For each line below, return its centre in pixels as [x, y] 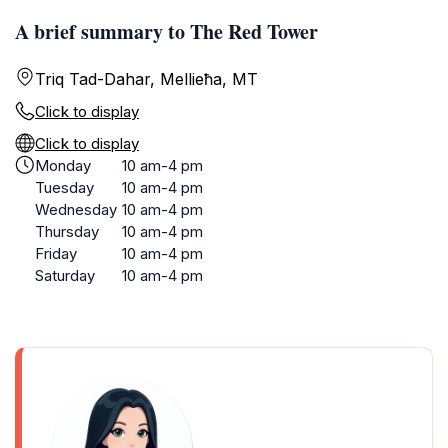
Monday [63, 165]
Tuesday [64, 187]
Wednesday [76, 209]
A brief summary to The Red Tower [166, 31]
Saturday [65, 275]
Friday [56, 253]
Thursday [67, 231]
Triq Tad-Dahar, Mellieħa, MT [146, 79]
